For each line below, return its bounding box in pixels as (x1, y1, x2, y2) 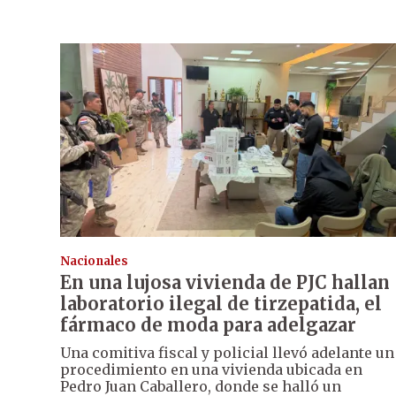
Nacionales (60, 254, 128, 270)
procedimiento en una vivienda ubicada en (60, 361, 362, 379)
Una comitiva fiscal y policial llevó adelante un (60, 344, 394, 362)
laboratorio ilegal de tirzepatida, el (60, 293, 382, 316)
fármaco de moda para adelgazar (60, 314, 356, 337)
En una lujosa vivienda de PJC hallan (60, 271, 390, 294)
